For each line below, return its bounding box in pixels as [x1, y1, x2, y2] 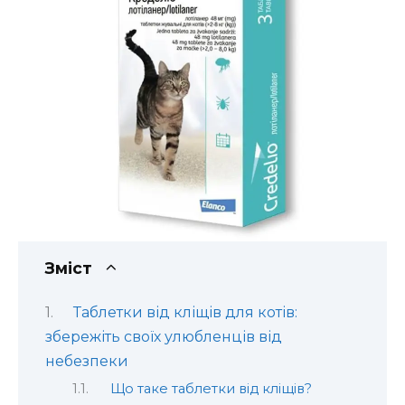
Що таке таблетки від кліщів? [109, 380, 312, 397]
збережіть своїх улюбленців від [45, 328, 282, 346]
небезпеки [45, 353, 128, 371]
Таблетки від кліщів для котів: [72, 304, 297, 322]
